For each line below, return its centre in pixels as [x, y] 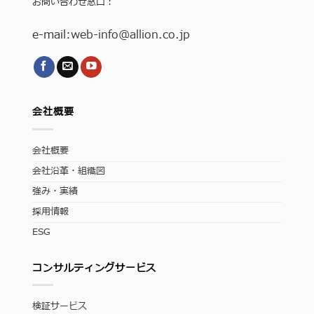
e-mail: [52, 35]
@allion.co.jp [155, 35]
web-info [95, 35]
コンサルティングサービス [94, 268]
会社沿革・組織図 [69, 171]
